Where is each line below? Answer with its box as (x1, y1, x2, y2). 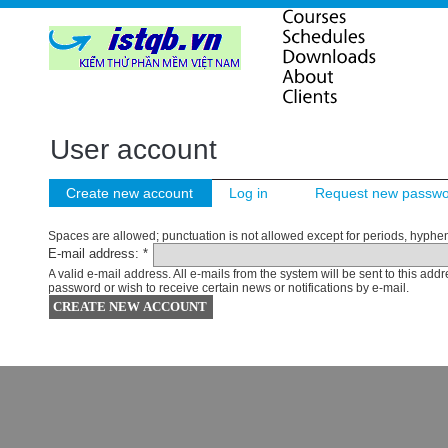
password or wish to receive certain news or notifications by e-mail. (48, 281, 410, 295)
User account (50, 134, 218, 165)
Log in (229, 185, 269, 201)
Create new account (66, 185, 194, 201)
